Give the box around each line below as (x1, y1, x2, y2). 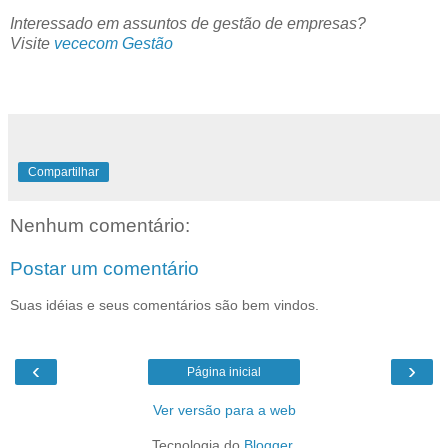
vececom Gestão (54, 34, 173, 52)
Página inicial (187, 365, 261, 380)
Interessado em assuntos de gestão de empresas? (10, 14, 366, 32)
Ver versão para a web (152, 402, 296, 419)
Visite (10, 34, 54, 52)
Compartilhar (28, 164, 99, 179)
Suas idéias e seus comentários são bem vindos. (10, 296, 319, 313)
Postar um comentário (10, 258, 199, 280)
